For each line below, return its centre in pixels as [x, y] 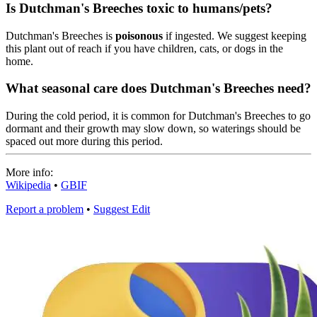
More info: [29, 173]
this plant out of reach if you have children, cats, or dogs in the [144, 48]
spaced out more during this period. [84, 142]
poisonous [139, 35]
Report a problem [45, 209]
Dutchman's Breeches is [60, 35]
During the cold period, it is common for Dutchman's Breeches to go [158, 116]
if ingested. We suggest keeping [235, 35]
